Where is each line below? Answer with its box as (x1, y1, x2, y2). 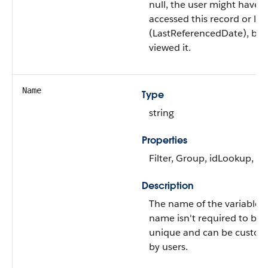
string (149, 106, 174, 119)
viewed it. (149, 41, 191, 54)
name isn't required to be (149, 212, 262, 224)
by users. (149, 240, 188, 253)
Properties (142, 134, 187, 147)
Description (142, 179, 194, 192)
